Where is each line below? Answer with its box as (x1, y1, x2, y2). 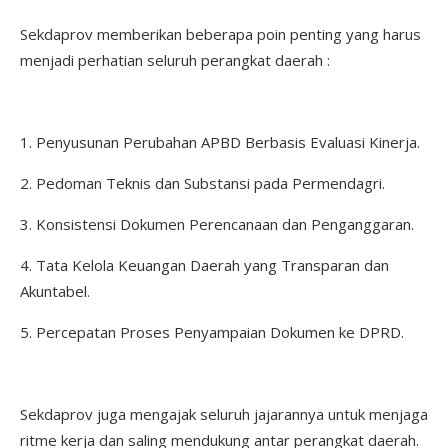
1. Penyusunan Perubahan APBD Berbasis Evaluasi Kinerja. (20, 131, 420, 152)
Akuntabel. (20, 280, 90, 301)
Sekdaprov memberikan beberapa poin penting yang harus (20, 23, 421, 44)
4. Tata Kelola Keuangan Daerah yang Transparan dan (20, 254, 389, 275)
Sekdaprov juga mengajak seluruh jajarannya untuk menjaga (20, 403, 428, 424)
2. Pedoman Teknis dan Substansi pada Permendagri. (20, 172, 385, 193)
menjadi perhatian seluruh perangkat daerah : (20, 49, 330, 70)
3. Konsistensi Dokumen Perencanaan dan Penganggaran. (20, 213, 414, 234)
